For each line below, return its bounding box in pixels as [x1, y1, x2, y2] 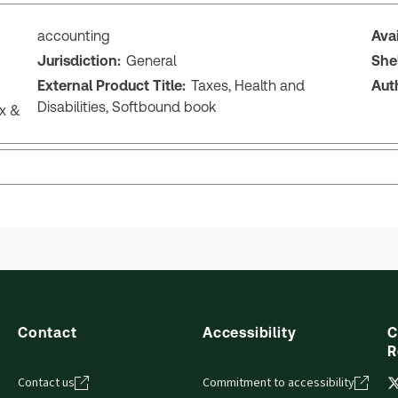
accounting [37, 27, 111, 44]
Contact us [18, 373, 75, 391]
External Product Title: [37, 76, 187, 94]
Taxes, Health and [191, 76, 306, 94]
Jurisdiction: [37, 52, 122, 69]
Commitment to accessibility [203, 373, 354, 391]
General [126, 52, 178, 69]
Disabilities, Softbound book [37, 98, 217, 115]
